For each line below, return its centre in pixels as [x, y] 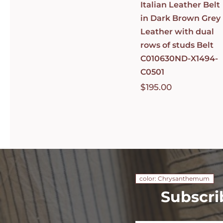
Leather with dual [177, 31]
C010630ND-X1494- [179, 58]
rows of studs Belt [177, 45]
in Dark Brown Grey [181, 18]
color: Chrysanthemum [175, 178]
